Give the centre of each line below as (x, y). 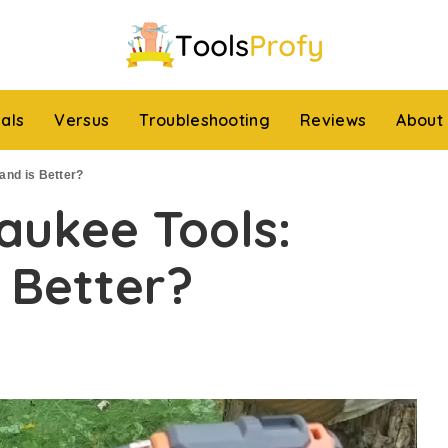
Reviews (333, 120)
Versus (82, 120)
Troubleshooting (205, 120)
